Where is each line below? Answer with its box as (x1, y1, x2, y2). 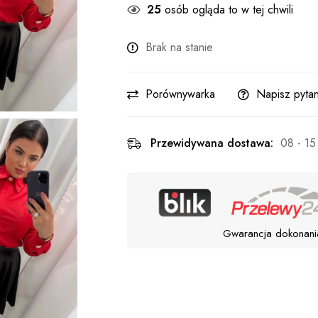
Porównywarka (146, 86, 215, 102)
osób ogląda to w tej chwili (161, 1, 293, 18)
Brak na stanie (146, 39, 213, 55)
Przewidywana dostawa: (150, 135, 273, 151)
